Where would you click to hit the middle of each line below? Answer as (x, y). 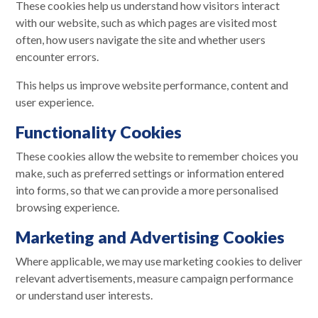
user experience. (55, 102)
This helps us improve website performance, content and (152, 84)
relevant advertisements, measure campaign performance (154, 278)
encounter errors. (57, 56)
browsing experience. (67, 207)
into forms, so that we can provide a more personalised (147, 190)
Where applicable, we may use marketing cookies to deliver (159, 261)
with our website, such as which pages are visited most (146, 22)
